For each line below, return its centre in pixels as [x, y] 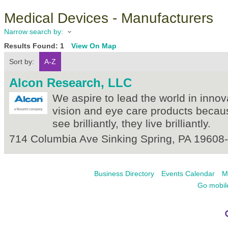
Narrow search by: [34, 32]
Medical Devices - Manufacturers [109, 18]
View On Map [94, 46]
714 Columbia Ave [54, 139]
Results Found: [32, 46]
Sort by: [22, 62]
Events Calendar [188, 174]
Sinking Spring [137, 139]
